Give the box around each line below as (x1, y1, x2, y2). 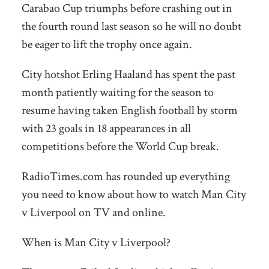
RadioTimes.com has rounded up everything (21, 168, 230, 184)
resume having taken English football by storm (21, 102, 238, 118)
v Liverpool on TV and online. (21, 204, 166, 220)
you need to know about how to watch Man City (21, 186, 246, 202)
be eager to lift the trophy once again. (21, 36, 192, 52)
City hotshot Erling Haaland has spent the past (21, 66, 235, 82)
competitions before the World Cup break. (21, 138, 219, 154)
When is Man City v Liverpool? (21, 234, 171, 250)
